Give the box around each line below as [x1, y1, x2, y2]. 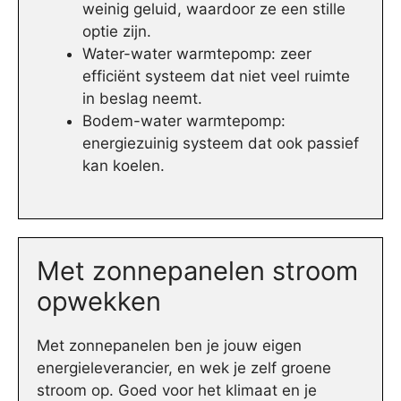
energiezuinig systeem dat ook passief [82, 134, 359, 153]
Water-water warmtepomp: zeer [82, 45, 311, 64]
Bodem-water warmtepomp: [82, 112, 286, 131]
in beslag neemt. [82, 90, 202, 108]
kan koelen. [82, 157, 165, 175]
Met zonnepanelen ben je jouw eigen [37, 336, 302, 354]
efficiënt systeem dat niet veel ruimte [82, 67, 350, 86]
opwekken [37, 285, 161, 317]
